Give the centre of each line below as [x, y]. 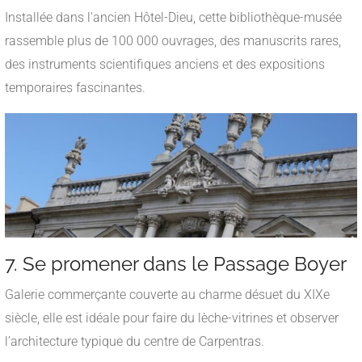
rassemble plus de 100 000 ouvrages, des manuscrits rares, [173, 40]
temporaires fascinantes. [75, 87]
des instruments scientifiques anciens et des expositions [165, 64]
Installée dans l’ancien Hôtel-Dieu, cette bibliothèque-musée [173, 17]
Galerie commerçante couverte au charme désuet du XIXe [167, 294]
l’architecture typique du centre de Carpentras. [135, 341]
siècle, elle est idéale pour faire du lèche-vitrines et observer [172, 318]
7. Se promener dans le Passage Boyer [176, 263]
